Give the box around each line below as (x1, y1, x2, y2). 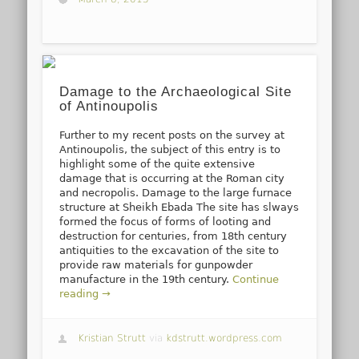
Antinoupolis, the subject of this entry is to (59, 143, 281, 155)
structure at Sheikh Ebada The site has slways (59, 200, 300, 213)
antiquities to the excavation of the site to (59, 244, 280, 256)
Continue (232, 272, 280, 285)
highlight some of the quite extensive (59, 157, 256, 170)
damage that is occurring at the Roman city (59, 171, 285, 184)
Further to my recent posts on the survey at (59, 128, 285, 141)
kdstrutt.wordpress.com (166, 333, 283, 345)
